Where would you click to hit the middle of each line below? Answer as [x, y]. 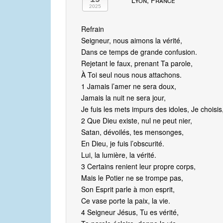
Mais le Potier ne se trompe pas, [132, 178]
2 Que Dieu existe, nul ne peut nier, [137, 121]
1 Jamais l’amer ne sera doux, [129, 86]
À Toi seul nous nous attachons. [131, 75]
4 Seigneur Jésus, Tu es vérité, [130, 212]
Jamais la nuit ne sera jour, [123, 98]
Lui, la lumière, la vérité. [119, 155]
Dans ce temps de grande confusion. [139, 52]
